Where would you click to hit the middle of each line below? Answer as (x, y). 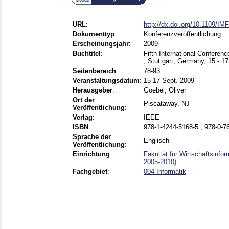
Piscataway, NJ (167, 104)
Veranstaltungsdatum (106, 81)
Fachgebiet (90, 172)
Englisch (156, 141)
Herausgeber (93, 90)
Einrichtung (91, 154)
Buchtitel (87, 54)
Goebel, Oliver (165, 90)
